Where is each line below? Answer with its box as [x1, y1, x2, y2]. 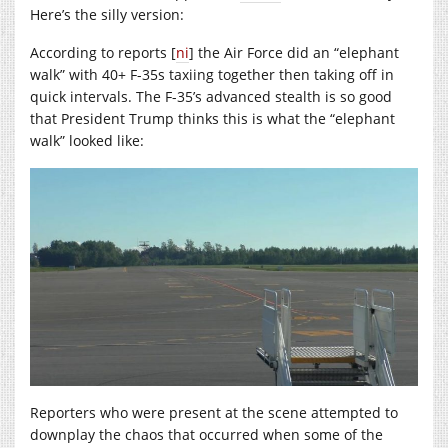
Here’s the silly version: [30, 4, 184, 24]
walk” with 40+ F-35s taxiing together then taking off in [30, 64, 394, 84]
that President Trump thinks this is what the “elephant [30, 108, 395, 128]
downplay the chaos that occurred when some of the [30, 425, 383, 445]
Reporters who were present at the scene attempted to [30, 403, 398, 423]
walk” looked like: [30, 130, 144, 150]
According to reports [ [30, 42, 176, 62]
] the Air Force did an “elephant [189, 42, 399, 62]
